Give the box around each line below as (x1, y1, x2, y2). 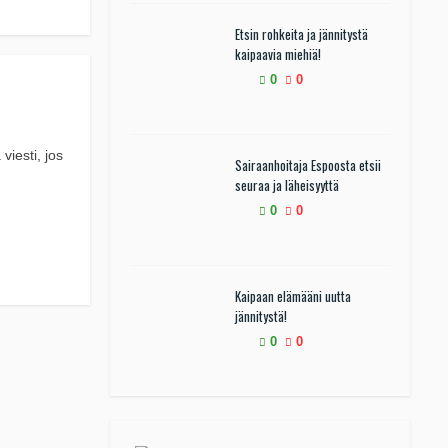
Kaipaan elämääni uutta (235, 286, 351, 306)
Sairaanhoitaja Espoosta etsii (235, 155, 381, 175)
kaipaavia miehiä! (235, 44, 321, 64)
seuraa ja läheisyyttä (235, 175, 339, 195)
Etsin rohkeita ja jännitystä (235, 24, 368, 44)
